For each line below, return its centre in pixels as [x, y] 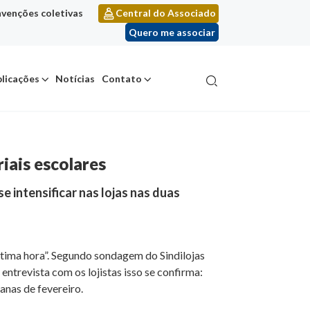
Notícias [75, 79]
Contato [121, 79]
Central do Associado [166, 13]
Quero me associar [172, 33]
